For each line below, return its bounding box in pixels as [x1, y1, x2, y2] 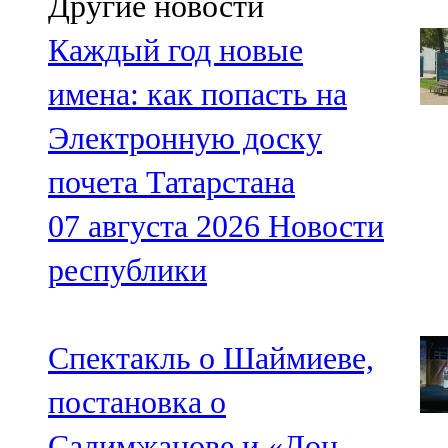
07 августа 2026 [48, 208, 260, 245]
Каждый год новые [48, 32, 303, 69]
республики [48, 252, 207, 289]
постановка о [48, 384, 226, 421]
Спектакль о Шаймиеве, [48, 340, 374, 377]
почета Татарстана [48, 164, 295, 201]
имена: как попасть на [48, 76, 347, 113]
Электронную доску [48, 120, 322, 157]
